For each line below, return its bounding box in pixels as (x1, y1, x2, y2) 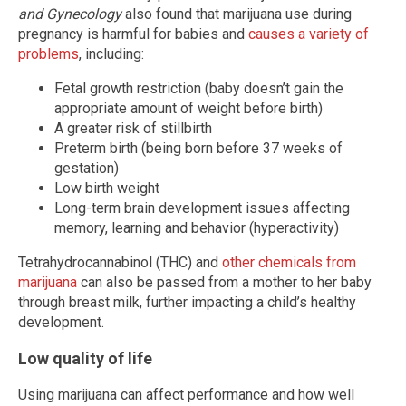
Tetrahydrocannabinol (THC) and (18, 253, 222, 271)
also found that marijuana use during (121, 5, 352, 23)
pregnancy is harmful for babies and (18, 24, 248, 43)
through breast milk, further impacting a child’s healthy (18, 293, 356, 311)
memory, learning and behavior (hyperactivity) (54, 218, 339, 237)
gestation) (54, 159, 119, 177)
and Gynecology (18, 5, 121, 23)
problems (18, 44, 79, 63)
